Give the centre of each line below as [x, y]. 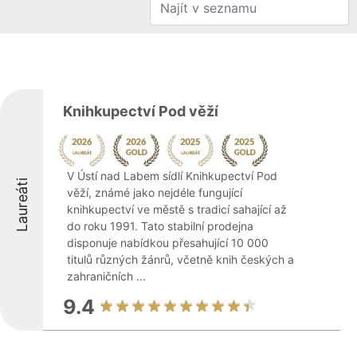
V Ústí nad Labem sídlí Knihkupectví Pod [172, 176]
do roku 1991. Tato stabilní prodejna [160, 226]
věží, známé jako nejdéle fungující [155, 192]
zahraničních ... [106, 276]
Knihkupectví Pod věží [141, 111]
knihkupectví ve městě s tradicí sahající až [177, 209]
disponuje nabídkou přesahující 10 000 [168, 243]
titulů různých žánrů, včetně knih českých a [180, 259]
